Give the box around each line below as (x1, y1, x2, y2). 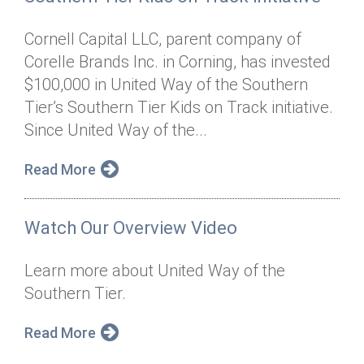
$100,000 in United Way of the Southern (24, 75, 308, 94)
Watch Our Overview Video (24, 218, 237, 238)
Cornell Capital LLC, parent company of (24, 29, 301, 49)
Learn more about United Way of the (24, 261, 285, 280)
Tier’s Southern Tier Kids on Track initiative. (24, 97, 333, 117)
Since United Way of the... (24, 120, 207, 140)
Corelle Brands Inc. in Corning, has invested (24, 52, 331, 71)
